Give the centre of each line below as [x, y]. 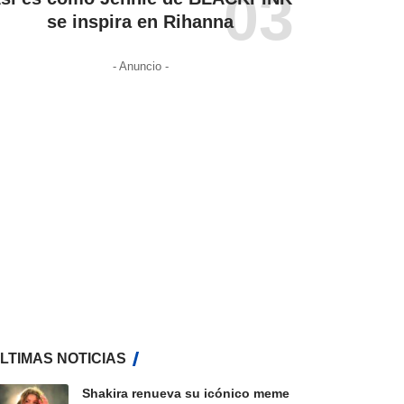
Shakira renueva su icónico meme [185, 394]
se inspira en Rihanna [141, 22]
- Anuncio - [140, 67]
